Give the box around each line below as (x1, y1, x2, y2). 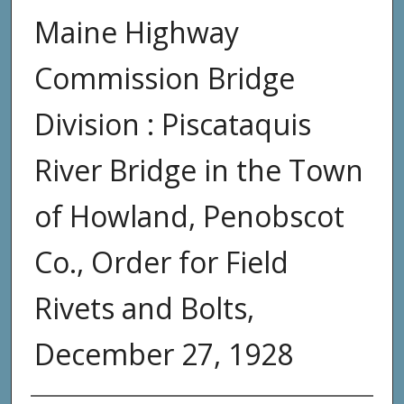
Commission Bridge (33, 58, 295, 97)
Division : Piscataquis (33, 104, 311, 143)
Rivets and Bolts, (33, 288, 254, 327)
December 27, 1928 (33, 334, 293, 373)
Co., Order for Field (33, 242, 289, 281)
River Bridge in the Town (33, 150, 363, 189)
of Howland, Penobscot (33, 196, 344, 235)
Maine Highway (33, 12, 239, 51)
